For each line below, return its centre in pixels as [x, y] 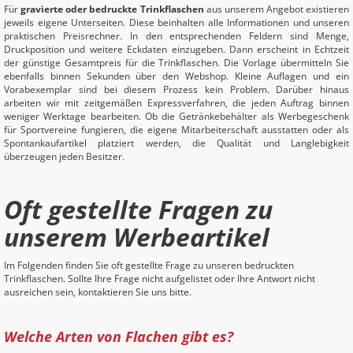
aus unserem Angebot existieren [276, 9]
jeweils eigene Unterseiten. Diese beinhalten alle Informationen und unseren [176, 22]
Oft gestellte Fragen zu [138, 209]
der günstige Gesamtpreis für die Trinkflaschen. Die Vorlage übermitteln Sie [176, 63]
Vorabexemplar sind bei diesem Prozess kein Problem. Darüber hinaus [176, 89]
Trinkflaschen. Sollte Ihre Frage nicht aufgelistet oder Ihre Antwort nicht [160, 279]
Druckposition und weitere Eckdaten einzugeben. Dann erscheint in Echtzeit [176, 49]
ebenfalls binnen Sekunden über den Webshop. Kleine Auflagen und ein [176, 76]
